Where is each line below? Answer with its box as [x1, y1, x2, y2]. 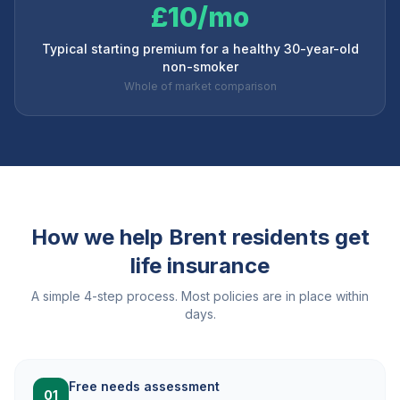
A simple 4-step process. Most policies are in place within [31, 288, 369, 304]
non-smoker [162, 59, 238, 74]
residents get [226, 224, 370, 250]
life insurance [130, 253, 270, 279]
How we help [30, 224, 169, 250]
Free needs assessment [69, 379, 220, 394]
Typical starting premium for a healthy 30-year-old [41, 41, 359, 56]
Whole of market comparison [123, 79, 277, 93]
